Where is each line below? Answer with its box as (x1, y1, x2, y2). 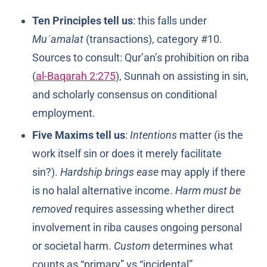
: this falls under (132, 14, 207, 27)
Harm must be (175, 184, 241, 197)
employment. (32, 106, 95, 119)
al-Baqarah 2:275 (35, 69, 116, 82)
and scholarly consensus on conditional (32, 88, 217, 101)
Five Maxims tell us (32, 129, 125, 142)
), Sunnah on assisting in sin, (115, 69, 249, 82)
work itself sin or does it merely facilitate (32, 147, 222, 160)
